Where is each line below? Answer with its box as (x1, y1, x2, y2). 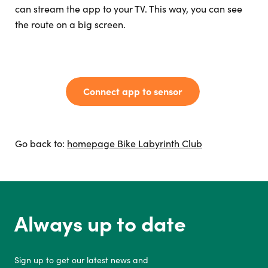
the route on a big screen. (15, 18, 126, 31)
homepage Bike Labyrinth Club (67, 137, 202, 150)
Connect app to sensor (83, 85, 182, 98)
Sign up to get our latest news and (14, 254, 148, 266)
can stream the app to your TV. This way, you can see (15, 2, 242, 15)
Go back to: (15, 137, 67, 150)
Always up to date (14, 210, 186, 237)
